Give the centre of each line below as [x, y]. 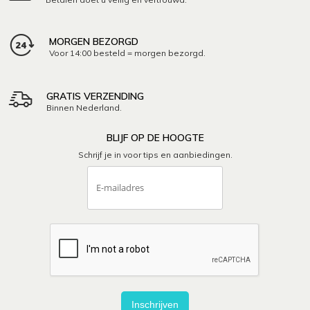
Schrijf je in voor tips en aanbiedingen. [155, 154]
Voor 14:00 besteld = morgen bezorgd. [128, 53]
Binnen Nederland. [84, 107]
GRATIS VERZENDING [95, 96]
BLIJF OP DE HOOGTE [155, 137]
